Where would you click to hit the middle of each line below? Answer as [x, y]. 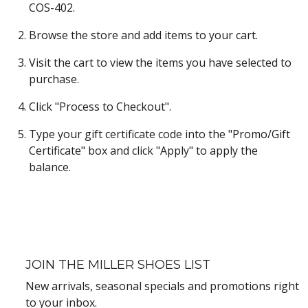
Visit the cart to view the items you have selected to [160, 63]
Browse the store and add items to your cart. [143, 35]
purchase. [54, 79]
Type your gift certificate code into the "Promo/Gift [159, 134]
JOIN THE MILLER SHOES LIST [118, 265]
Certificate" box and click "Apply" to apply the [143, 151]
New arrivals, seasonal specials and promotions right [162, 286]
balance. [50, 167]
